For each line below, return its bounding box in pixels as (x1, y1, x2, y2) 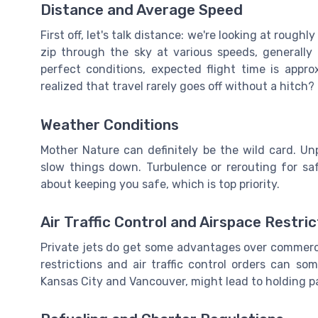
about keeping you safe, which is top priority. (40, 177, 280, 191)
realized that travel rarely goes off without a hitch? (40, 79, 314, 94)
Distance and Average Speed (40, 1, 243, 19)
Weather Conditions (40, 116, 179, 133)
